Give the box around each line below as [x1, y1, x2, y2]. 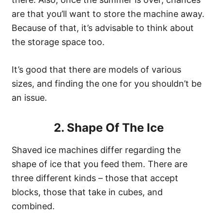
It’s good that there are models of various [12, 64, 181, 75]
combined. [12, 201, 57, 211]
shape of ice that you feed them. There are [12, 159, 187, 169]
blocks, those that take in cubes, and [12, 187, 163, 197]
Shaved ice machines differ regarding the [12, 145, 181, 155]
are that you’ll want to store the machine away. [12, 9, 204, 19]
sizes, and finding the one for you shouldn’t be [12, 78, 201, 89]
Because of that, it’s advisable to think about [12, 23, 194, 33]
